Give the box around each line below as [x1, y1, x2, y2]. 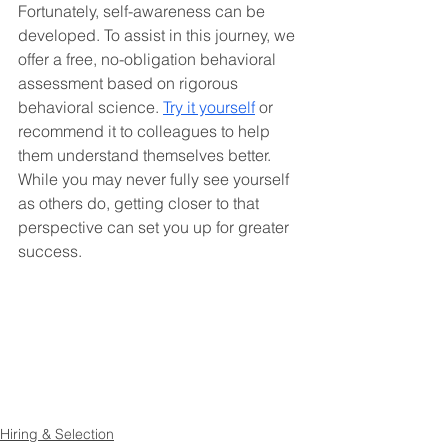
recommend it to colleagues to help [18, 120, 274, 141]
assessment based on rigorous [18, 72, 242, 93]
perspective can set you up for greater [18, 216, 293, 237]
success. [18, 240, 82, 261]
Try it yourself [163, 96, 255, 117]
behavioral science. [18, 96, 163, 117]
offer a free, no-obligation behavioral [18, 48, 280, 69]
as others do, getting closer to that [18, 192, 263, 213]
